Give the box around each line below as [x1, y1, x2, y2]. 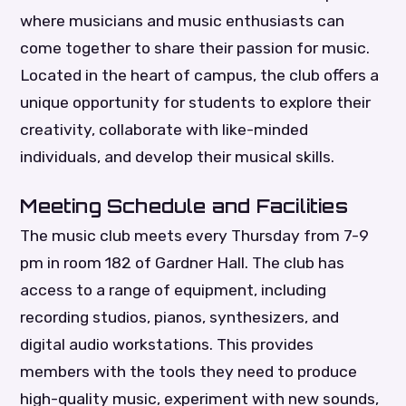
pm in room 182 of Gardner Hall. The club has [20, 253, 345, 272]
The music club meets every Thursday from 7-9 [20, 226, 370, 245]
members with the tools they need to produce [20, 362, 358, 381]
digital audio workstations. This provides [20, 334, 314, 353]
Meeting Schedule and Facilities [20, 193, 348, 217]
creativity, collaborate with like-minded [20, 120, 309, 139]
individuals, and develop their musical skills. [20, 147, 335, 166]
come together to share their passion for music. [20, 38, 371, 57]
